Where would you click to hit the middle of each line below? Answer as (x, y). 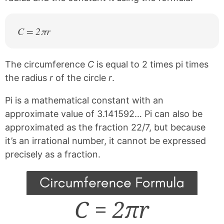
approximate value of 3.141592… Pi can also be (104, 113)
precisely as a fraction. (53, 154)
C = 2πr (34, 31)
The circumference (46, 64)
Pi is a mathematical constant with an (84, 100)
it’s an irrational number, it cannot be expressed (105, 140)
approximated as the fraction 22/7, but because (105, 127)
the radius (27, 77)
